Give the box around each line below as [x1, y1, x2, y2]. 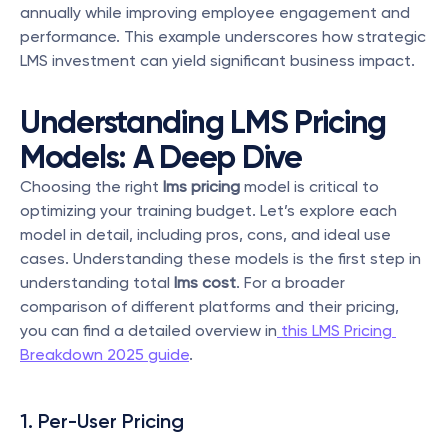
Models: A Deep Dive [20, 138, 302, 176]
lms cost [174, 273, 236, 292]
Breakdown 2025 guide [20, 345, 189, 364]
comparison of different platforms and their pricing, [20, 297, 399, 316]
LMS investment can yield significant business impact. [20, 51, 415, 70]
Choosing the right [20, 177, 163, 196]
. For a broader [236, 273, 345, 292]
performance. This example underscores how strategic [20, 27, 426, 46]
